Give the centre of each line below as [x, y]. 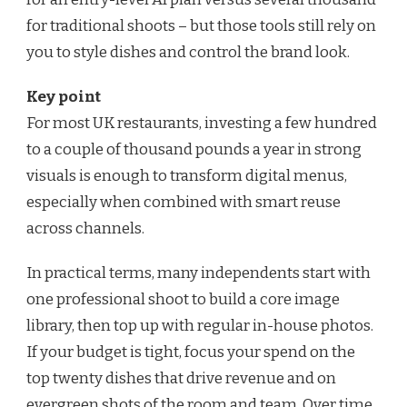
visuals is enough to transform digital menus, [187, 175]
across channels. [85, 228]
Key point [64, 96]
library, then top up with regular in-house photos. [200, 325]
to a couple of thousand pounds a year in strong [194, 149]
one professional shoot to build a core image [183, 299]
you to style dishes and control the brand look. [188, 52]
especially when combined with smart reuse [184, 202]
